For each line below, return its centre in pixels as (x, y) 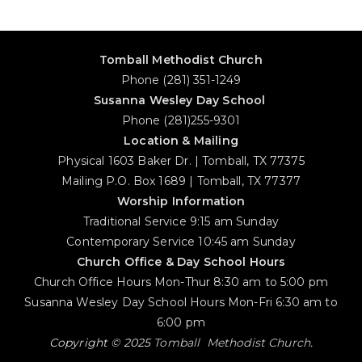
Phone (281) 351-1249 (181, 80)
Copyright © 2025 (101, 343)
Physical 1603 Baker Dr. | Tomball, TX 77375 (181, 161)
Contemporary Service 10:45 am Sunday (181, 242)
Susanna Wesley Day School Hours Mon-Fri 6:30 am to (181, 302)
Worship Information (181, 201)
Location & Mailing (181, 141)
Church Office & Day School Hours (181, 262)
